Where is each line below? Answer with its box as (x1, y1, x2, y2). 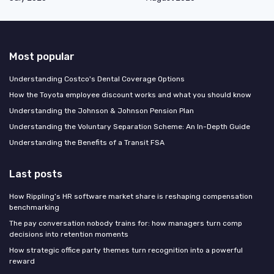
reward (9, 256, 35, 265)
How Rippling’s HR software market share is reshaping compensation (9, 191, 253, 201)
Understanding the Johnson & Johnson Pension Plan (9, 106, 194, 115)
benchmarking (9, 202, 59, 212)
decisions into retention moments (9, 229, 128, 239)
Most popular (9, 50, 75, 62)
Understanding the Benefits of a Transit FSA (9, 138, 165, 147)
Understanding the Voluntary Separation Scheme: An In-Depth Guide (9, 122, 250, 131)
